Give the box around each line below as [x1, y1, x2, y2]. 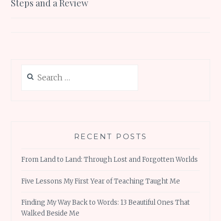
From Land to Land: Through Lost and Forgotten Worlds [21, 155, 198, 164]
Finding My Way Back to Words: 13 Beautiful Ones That [21, 198, 190, 207]
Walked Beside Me [21, 209, 80, 218]
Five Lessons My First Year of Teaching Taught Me [21, 177, 181, 185]
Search [21, 65, 43, 74]
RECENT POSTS [74, 132, 147, 142]
